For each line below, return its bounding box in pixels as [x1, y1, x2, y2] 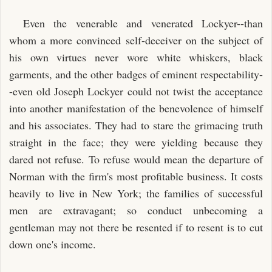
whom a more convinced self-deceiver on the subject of [9, 33, 263, 47]
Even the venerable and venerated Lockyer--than [22, 16, 263, 30]
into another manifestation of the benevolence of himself [9, 101, 263, 115]
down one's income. [9, 237, 96, 251]
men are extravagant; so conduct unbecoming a [9, 203, 263, 217]
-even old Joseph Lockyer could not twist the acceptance [9, 84, 263, 98]
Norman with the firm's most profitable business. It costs [9, 169, 263, 183]
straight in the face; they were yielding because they [9, 135, 263, 149]
